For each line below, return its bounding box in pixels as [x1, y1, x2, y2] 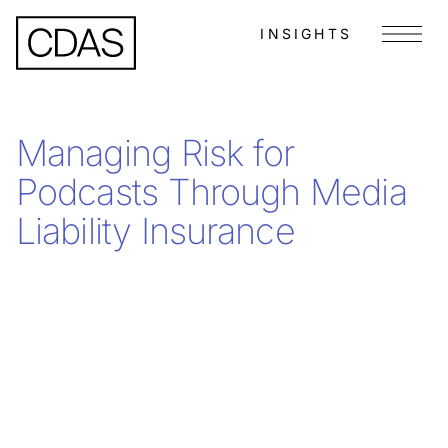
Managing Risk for [16, 131, 295, 175]
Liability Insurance [16, 209, 295, 253]
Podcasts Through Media [16, 170, 407, 214]
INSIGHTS [260, 25, 352, 42]
